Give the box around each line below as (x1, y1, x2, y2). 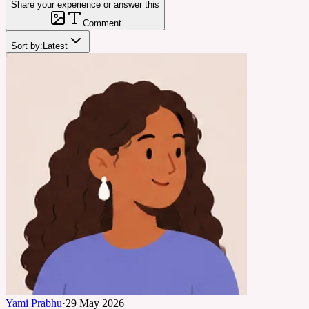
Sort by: (11, 40, 43, 51)
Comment (82, 17, 121, 28)
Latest (43, 40, 68, 51)
